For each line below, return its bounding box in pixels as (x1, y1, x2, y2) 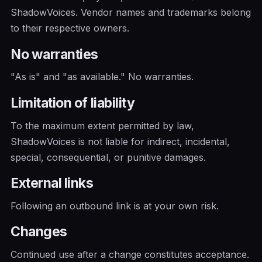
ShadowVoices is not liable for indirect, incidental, (11, 135, 230, 147)
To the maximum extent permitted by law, (11, 119, 194, 132)
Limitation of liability (11, 95, 135, 112)
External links (11, 175, 94, 192)
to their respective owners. (11, 22, 129, 35)
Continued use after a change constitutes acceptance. (11, 248, 249, 260)
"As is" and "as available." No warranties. (11, 71, 194, 83)
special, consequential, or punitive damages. (11, 151, 206, 163)
